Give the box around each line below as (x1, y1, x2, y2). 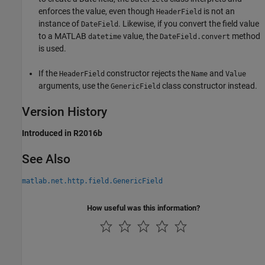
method (230, 31, 260, 41)
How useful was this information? (87, 203, 200, 212)
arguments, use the (38, 80, 111, 91)
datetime (88, 32, 121, 41)
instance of (38, 18, 81, 28)
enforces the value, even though (38, 6, 156, 16)
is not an (202, 6, 235, 16)
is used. (38, 43, 66, 53)
